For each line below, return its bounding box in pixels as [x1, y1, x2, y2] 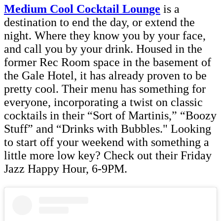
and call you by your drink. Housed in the [4, 42, 202, 56]
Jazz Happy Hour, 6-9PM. [4, 162, 127, 176]
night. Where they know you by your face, [4, 29, 206, 42]
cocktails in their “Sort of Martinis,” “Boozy [4, 109, 217, 122]
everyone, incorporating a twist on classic [4, 96, 203, 109]
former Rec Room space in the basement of [4, 56, 211, 69]
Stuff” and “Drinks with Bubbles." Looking [4, 122, 211, 136]
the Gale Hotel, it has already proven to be [4, 69, 207, 82]
